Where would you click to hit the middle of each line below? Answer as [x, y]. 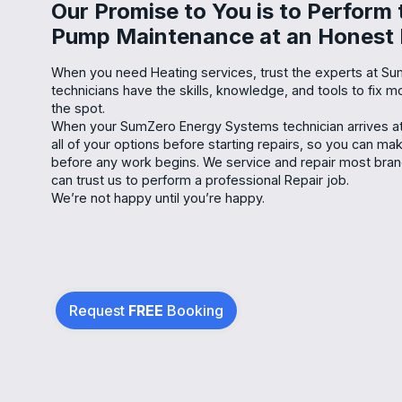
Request [99, 310]
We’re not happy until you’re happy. [158, 197]
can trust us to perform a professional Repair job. [200, 179]
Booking [193, 310]
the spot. [78, 108]
